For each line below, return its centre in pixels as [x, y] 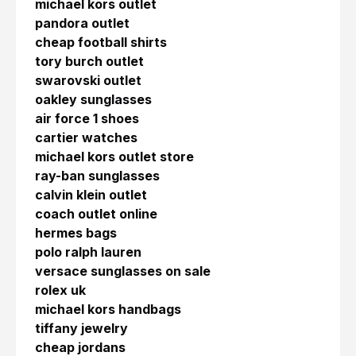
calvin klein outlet [91, 195]
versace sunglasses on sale [123, 271]
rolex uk [60, 290]
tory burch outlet [89, 62]
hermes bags [76, 233]
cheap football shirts [101, 43]
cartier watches [86, 138]
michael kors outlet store [114, 157]
